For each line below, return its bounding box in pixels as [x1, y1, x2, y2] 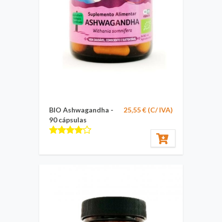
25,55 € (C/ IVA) [123, 106, 173, 114]
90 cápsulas [49, 115, 87, 124]
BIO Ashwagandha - [49, 106, 113, 114]
